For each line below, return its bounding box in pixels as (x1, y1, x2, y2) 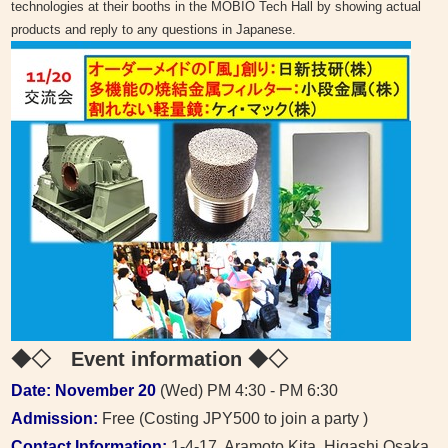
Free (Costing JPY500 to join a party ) (102, 410, 369, 428)
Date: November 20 (11, 382, 157, 400)
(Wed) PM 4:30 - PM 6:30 (156, 382, 339, 400)
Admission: (11, 410, 103, 428)
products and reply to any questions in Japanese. (11, 22, 297, 38)
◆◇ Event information (11, 348, 249, 371)
